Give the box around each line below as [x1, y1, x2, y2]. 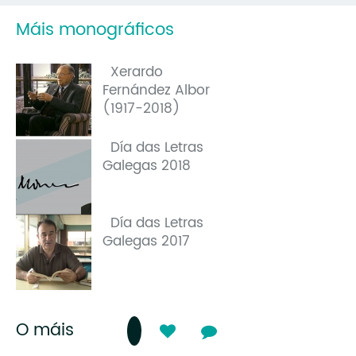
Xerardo [110, 60, 163, 83]
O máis [16, 316, 74, 344]
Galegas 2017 [103, 230, 190, 253]
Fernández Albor [103, 79, 210, 102]
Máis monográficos [16, 16, 174, 44]
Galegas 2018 [103, 154, 191, 177]
